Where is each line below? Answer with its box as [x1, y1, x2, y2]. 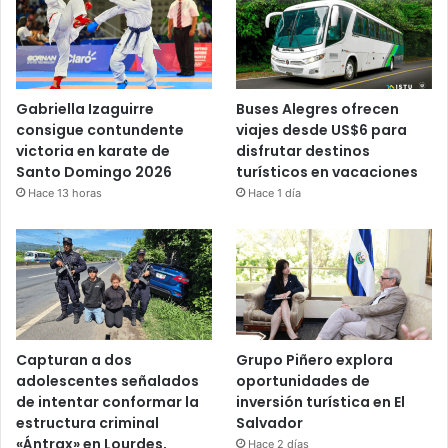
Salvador [236, 412, 304, 433]
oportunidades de [236, 370, 371, 391]
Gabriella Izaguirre [16, 99, 154, 120]
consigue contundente [16, 120, 184, 141]
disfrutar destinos [236, 141, 371, 162]
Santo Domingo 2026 [16, 162, 172, 183]
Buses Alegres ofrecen [236, 99, 400, 120]
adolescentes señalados [16, 370, 199, 391]
